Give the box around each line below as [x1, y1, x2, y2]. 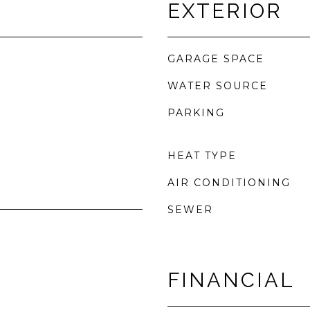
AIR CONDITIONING [167, 176, 291, 189]
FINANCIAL [167, 268, 295, 292]
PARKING [167, 107, 225, 119]
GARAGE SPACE [167, 53, 264, 65]
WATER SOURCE [167, 80, 268, 92]
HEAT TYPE [167, 149, 237, 162]
